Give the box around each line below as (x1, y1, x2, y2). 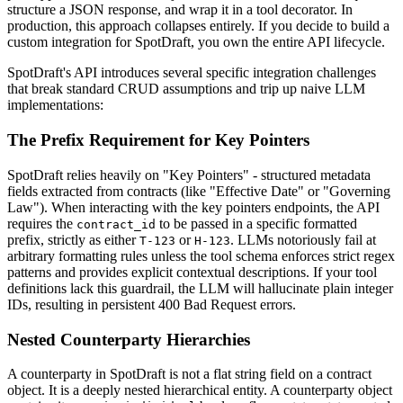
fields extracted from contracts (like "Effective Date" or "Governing (7, 183, 390, 199)
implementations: (7, 97, 103, 113)
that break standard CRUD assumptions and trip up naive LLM (7, 81, 365, 97)
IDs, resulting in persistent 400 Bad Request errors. (7, 296, 296, 312)
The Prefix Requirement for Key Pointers (7, 130, 309, 150)
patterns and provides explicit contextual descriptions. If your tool (7, 264, 377, 280)
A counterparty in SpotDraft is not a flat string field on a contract (7, 366, 372, 382)
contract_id (76, 217, 156, 231)
